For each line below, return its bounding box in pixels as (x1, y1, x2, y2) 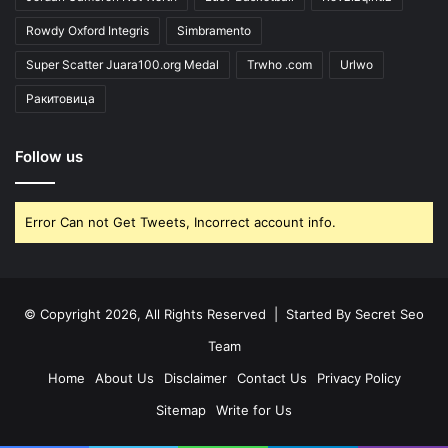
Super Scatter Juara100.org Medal (26, 56, 219, 72)
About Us (94, 369, 154, 386)
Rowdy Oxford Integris (26, 22, 149, 38)
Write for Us (216, 401, 292, 418)
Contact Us (236, 369, 307, 386)
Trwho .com (247, 56, 312, 72)
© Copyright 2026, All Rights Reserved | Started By (24, 305, 355, 322)
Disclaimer (163, 369, 227, 386)
